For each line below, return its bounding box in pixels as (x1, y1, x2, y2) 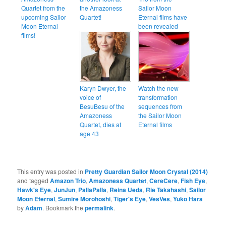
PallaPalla (78, 185, 107, 195)
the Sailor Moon (138, 111, 182, 120)
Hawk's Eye (17, 185, 51, 195)
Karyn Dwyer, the (80, 84, 127, 93)
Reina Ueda (109, 185, 143, 195)
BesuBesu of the (80, 102, 125, 111)
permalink (85, 203, 114, 213)
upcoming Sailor (21, 12, 67, 21)
